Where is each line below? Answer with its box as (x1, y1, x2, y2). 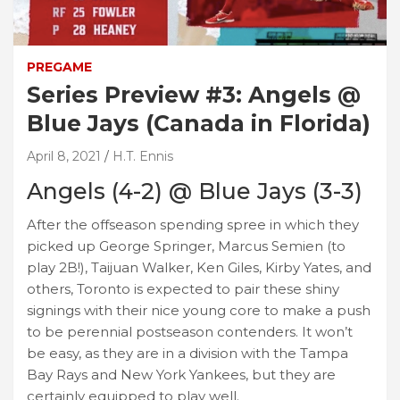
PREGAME (27, 58, 92, 75)
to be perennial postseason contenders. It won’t (27, 322, 353, 340)
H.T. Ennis (112, 147, 173, 164)
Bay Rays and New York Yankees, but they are (27, 365, 336, 383)
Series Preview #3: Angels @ (27, 80, 361, 108)
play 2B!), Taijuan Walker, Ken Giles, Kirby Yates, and (27, 258, 371, 276)
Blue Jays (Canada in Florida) (27, 109, 371, 137)
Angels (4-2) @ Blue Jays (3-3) (27, 177, 362, 204)
